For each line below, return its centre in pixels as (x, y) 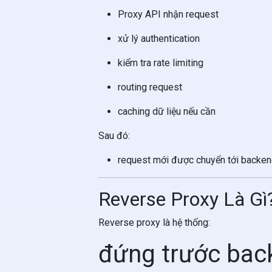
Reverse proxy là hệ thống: (154, 223)
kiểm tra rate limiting (161, 63)
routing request (150, 87)
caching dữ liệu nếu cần (167, 111)
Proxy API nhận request (168, 14)
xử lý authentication (159, 39)
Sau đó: (114, 136)
